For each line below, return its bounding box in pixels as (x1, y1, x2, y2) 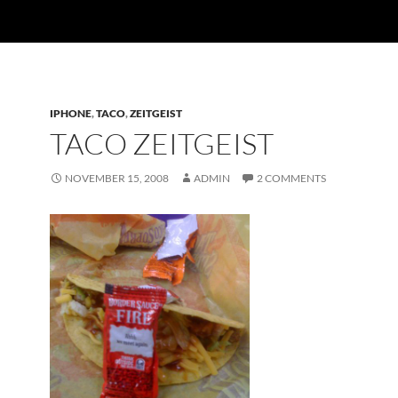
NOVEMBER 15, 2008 (65, 171, 169, 185)
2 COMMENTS (257, 171, 326, 185)
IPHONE (50, 107, 92, 120)
